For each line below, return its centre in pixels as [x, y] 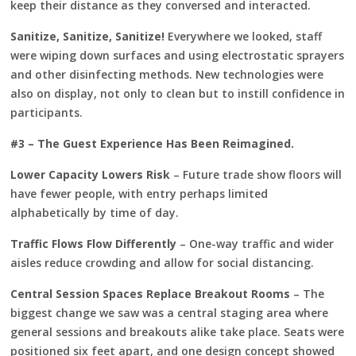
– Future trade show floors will [256, 174]
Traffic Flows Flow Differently [95, 243]
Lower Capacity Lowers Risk [91, 174]
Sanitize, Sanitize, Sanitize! [89, 36]
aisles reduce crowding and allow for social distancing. [163, 262]
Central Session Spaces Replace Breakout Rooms [152, 293]
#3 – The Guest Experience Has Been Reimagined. [153, 143]
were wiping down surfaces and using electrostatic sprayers [178, 55]
